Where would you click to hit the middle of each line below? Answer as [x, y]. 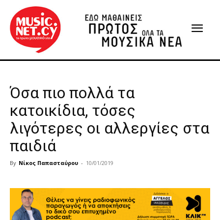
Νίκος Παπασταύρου [48, 163]
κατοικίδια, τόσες [73, 110]
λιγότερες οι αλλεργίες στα [110, 128]
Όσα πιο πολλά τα [72, 93]
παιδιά [33, 146]
